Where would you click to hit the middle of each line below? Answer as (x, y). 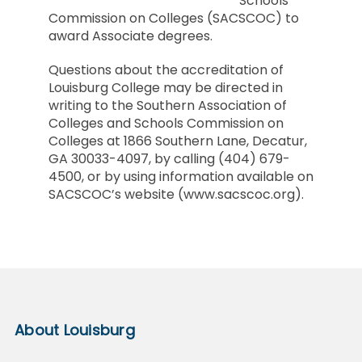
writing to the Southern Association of (168, 105)
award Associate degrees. (130, 36)
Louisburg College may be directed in (166, 87)
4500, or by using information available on (181, 176)
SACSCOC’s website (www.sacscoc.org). (176, 194)
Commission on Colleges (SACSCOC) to (174, 18)
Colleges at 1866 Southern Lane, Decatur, (178, 141)
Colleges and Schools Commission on (166, 123)
